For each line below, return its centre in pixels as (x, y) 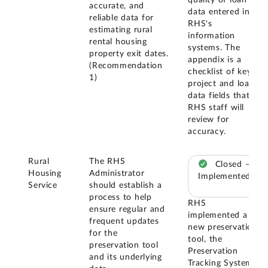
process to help (121, 197)
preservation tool (124, 245)
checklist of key (220, 72)
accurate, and (117, 6)
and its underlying (126, 257)
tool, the (205, 240)
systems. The (214, 48)
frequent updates (124, 221)
